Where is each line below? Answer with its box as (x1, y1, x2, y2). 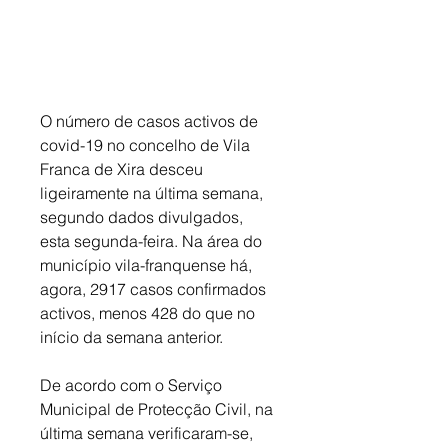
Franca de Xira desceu (40, 159, 207, 180)
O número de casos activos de (40, 111, 262, 132)
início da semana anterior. (40, 327, 227, 348)
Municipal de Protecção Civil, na (40, 399, 277, 420)
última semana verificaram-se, (40, 423, 257, 444)
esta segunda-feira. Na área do (40, 231, 266, 252)
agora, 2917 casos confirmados (40, 279, 270, 300)
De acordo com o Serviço (40, 375, 226, 396)
